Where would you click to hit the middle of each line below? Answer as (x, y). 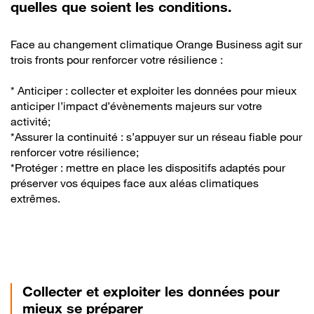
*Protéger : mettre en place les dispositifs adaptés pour (148, 168)
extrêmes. (35, 198)
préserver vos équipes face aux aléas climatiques (135, 183)
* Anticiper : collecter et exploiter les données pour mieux (153, 90)
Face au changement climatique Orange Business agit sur (156, 44)
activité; (30, 121)
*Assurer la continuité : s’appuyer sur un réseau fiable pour (156, 137)
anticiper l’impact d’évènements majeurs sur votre (136, 106)
